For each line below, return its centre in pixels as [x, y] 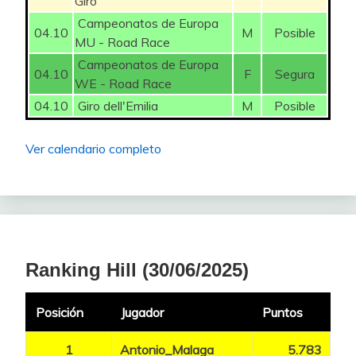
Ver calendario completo [93, 148]
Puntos [282, 312]
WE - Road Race [123, 83]
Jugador [142, 312]
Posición [60, 312]
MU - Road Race [122, 42]
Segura [294, 74]
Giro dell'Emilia [116, 105]
